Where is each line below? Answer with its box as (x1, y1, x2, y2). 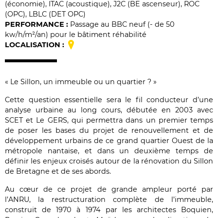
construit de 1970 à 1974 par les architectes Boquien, (5, 205, 213, 215)
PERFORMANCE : (5, 20, 68, 29)
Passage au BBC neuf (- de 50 (70, 20, 175, 29)
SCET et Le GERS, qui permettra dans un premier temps (5, 116, 213, 125)
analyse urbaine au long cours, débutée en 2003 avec (5, 106, 213, 115)
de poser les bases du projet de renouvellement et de (5, 126, 213, 135)
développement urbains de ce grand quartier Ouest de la (5, 136, 213, 145)
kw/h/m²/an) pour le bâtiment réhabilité (5, 30, 146, 39)
